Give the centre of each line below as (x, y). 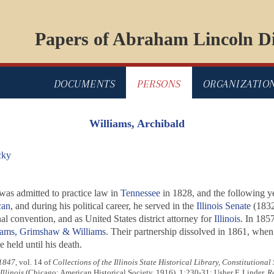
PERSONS (159, 84)
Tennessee (140, 193)
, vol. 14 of (34, 262)
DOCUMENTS (84, 84)
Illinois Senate (223, 206)
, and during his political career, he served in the (103, 206)
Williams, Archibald (137, 124)
